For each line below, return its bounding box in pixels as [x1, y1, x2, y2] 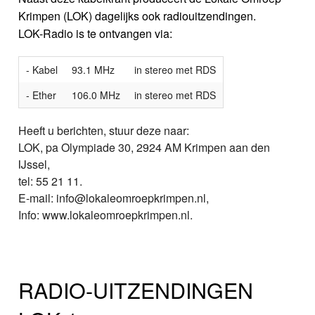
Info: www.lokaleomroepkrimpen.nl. [18, 206, 193, 223]
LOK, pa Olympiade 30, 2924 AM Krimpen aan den [18, 139, 271, 155]
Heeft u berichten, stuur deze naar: [18, 122, 190, 139]
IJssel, [18, 155, 51, 172]
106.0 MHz [72, 87, 121, 102]
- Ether [26, 87, 57, 102]
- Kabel [26, 62, 58, 77]
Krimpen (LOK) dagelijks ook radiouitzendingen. [18, 7, 257, 24]
